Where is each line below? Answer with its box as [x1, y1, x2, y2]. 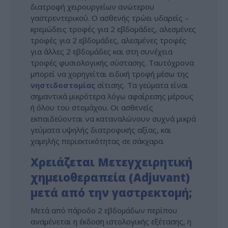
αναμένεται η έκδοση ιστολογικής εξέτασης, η [31, 216, 191, 226]
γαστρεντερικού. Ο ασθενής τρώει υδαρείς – [31, 12, 189, 23]
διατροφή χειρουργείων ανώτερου [31, 1, 154, 12]
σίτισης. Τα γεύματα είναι [97, 79, 188, 90]
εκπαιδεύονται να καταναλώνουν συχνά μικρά [31, 113, 196, 124]
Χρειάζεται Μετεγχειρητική [31, 154, 192, 169]
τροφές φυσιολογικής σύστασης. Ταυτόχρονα [31, 57, 194, 68]
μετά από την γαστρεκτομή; [31, 184, 192, 200]
